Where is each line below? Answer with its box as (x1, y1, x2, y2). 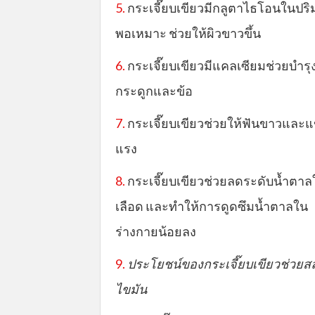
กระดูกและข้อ (115, 83, 193, 98)
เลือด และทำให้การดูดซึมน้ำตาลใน (115, 198, 308, 214)
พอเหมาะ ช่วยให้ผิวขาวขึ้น (115, 25, 261, 41)
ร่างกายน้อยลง (115, 224, 196, 239)
